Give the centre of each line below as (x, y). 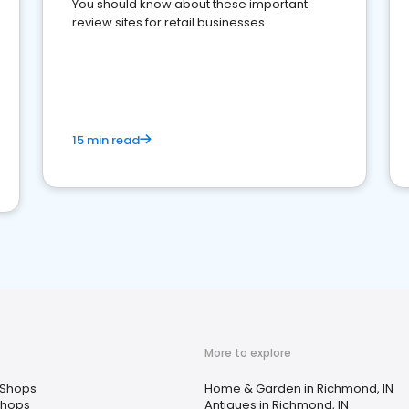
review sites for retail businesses (168, 22)
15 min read (106, 140)
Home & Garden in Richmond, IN (299, 388)
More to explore (248, 353)
